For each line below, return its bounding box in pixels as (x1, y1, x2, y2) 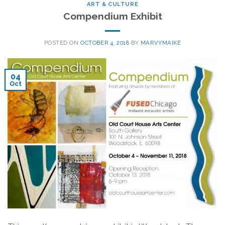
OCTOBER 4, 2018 (80, 39, 130, 46)
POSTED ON (44, 39, 81, 46)
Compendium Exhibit (63, 10, 162, 22)
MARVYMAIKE (140, 39, 181, 46)
